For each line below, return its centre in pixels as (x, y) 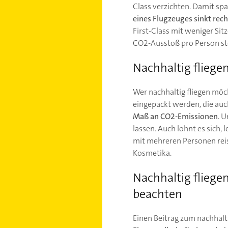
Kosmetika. (152, 153)
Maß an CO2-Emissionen (175, 116)
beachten (157, 194)
